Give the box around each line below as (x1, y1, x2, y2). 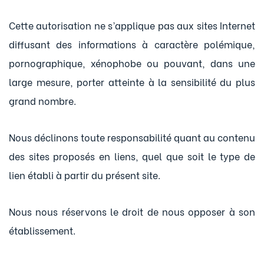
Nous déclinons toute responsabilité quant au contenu (9, 130, 255, 144)
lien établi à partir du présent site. (9, 168, 160, 181)
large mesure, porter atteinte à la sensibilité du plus (9, 75, 255, 88)
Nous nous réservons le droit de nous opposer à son (9, 204, 255, 218)
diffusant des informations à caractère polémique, (9, 37, 255, 51)
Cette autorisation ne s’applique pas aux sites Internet (9, 18, 255, 32)
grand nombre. (9, 94, 76, 107)
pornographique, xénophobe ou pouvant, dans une (9, 56, 255, 70)
